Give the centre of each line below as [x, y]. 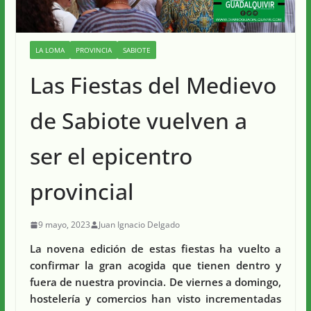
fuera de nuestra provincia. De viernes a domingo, [155, 282]
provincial [82, 192]
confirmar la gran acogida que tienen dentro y [155, 266]
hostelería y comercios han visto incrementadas [155, 299]
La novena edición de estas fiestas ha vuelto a [155, 249]
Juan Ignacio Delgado [139, 225]
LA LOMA [50, 50]
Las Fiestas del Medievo [153, 85]
